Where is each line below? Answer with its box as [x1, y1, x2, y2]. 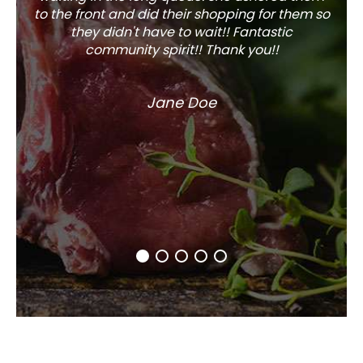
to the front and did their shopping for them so [33, 4, 330, 23]
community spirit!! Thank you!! [84, 40, 279, 59]
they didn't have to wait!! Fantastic [70, 22, 293, 41]
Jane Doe [147, 92, 216, 113]
